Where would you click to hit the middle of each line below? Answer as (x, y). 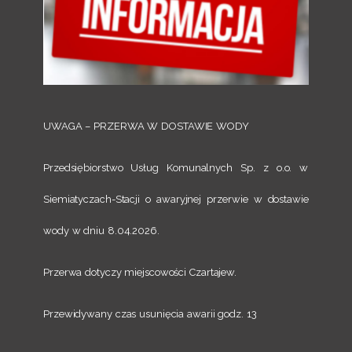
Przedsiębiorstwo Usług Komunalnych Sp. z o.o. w (176, 168)
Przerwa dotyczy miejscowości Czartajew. (140, 273)
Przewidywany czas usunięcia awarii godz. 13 (150, 314)
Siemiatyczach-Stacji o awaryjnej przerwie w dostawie (176, 200)
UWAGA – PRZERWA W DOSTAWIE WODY (146, 126)
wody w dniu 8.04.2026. (101, 231)
